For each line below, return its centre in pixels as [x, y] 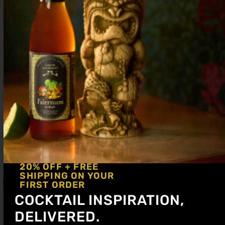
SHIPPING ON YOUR [67, 176]
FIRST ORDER [52, 185]
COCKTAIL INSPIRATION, [100, 200]
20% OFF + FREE [59, 166]
